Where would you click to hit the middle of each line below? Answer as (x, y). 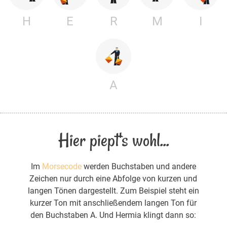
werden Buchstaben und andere (139, 167)
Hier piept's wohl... (113, 140)
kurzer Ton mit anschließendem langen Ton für (113, 203)
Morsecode (62, 167)
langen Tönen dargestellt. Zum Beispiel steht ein (113, 191)
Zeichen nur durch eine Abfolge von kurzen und (113, 179)
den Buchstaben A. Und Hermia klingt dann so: (113, 215)
